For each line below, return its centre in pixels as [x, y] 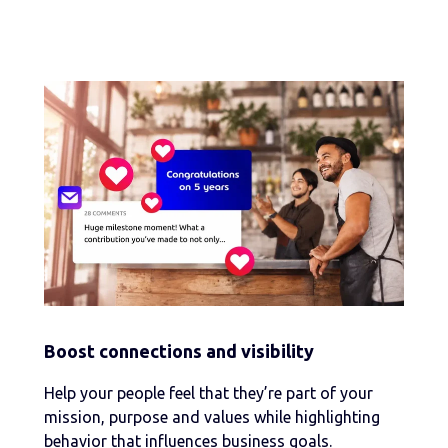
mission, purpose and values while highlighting [212, 417]
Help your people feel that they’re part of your [208, 393]
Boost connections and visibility [179, 351]
